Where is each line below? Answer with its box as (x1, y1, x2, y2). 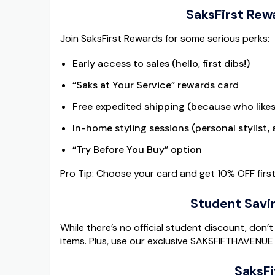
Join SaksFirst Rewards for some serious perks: (60, 31, 269, 45)
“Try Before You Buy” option (72, 142, 202, 156)
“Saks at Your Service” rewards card (72, 78, 239, 91)
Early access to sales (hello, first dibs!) (72, 56, 250, 70)
